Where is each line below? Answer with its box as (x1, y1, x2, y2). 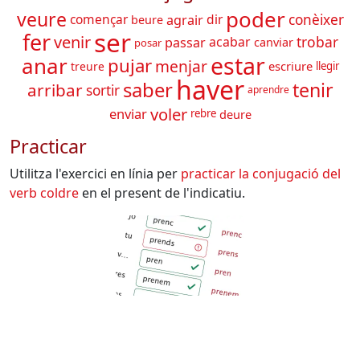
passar (164, 33, 206, 51)
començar (69, 10, 128, 29)
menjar (154, 55, 207, 77)
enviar (108, 104, 147, 123)
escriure (268, 58, 313, 75)
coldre (40, 184, 79, 202)
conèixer (288, 10, 344, 30)
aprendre (247, 83, 289, 97)
